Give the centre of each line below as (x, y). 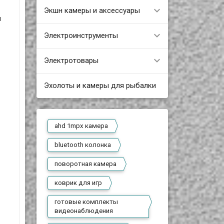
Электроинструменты (81, 35)
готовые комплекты (86, 202)
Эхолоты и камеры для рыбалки (100, 85)
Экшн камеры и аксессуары (92, 10)
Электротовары (71, 60)
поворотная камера (86, 164)
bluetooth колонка (83, 145)
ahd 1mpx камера (81, 126)
